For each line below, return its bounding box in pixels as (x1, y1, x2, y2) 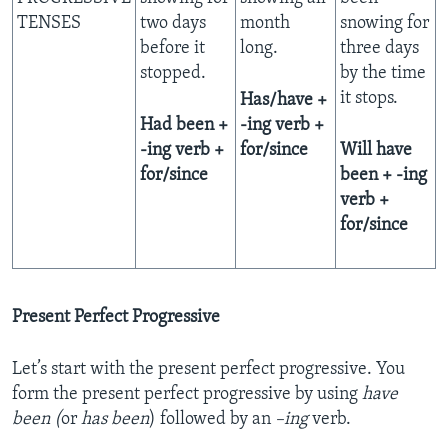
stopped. (139, 64, 206, 84)
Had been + (139, 116, 228, 136)
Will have (339, 141, 412, 161)
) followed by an (149, 410, 275, 430)
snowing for (339, 14, 429, 34)
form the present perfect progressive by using (12, 385, 362, 405)
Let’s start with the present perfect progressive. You (12, 360, 405, 380)
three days (339, 39, 419, 59)
